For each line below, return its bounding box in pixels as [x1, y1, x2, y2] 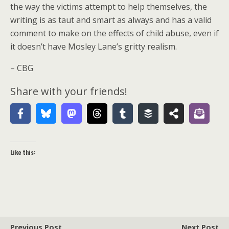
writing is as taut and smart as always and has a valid [10, 14, 212, 26]
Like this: [10, 148, 36, 156]
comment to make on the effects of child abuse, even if [10, 28, 219, 39]
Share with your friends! [10, 84, 127, 98]
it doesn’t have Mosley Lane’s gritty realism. [10, 41, 177, 52]
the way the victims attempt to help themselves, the [10, 1, 207, 12]
